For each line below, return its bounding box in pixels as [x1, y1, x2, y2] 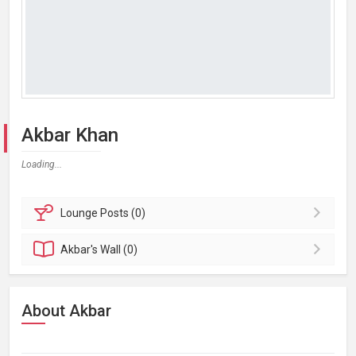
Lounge [60, 207, 101, 219]
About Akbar [21, 301, 111, 320]
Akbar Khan [21, 124, 118, 146]
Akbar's [60, 243, 101, 256]
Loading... [21, 159, 62, 170]
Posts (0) [100, 207, 146, 219]
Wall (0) [100, 243, 138, 256]
